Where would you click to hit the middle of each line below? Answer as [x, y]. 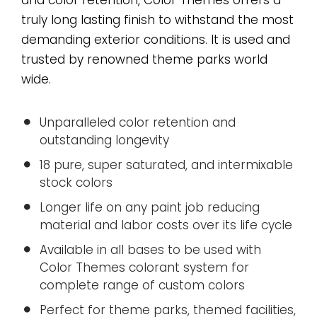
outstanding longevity [104, 140]
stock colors [76, 182]
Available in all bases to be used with [150, 249]
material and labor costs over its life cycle [166, 225]
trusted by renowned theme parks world [144, 59]
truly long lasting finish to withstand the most [157, 19]
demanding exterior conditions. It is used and [156, 39]
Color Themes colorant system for [144, 267]
